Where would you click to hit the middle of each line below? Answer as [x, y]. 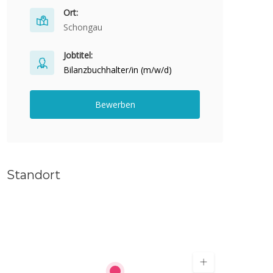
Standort [34, 175]
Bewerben [115, 105]
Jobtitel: [78, 55]
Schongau [83, 27]
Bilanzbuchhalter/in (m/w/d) [118, 70]
